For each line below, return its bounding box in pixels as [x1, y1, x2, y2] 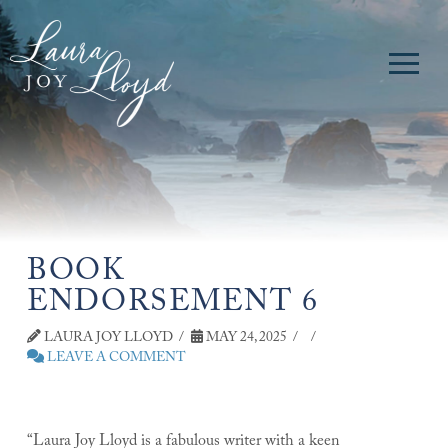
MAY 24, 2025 [202, 326, 287, 351]
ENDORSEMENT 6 [26, 279, 319, 331]
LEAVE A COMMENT [43, 346, 186, 371]
